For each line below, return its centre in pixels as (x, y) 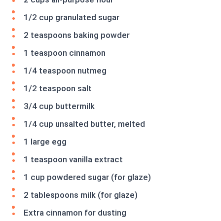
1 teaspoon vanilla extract (73, 160)
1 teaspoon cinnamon (65, 53)
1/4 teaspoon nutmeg (65, 71)
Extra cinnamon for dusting (75, 213)
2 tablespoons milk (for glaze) (81, 195)
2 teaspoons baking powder (77, 35)
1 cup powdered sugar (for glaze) (87, 177)
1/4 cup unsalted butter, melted (84, 124)
